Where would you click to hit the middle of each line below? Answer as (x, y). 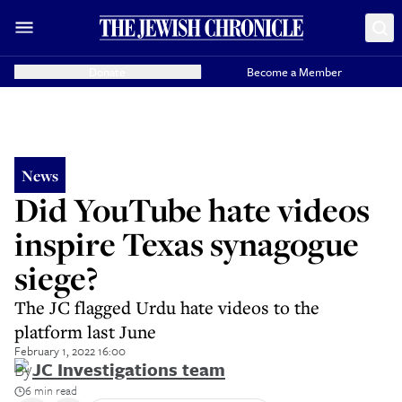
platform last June (85, 332)
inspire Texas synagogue (187, 244)
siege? (56, 278)
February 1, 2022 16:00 (70, 351)
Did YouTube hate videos (192, 210)
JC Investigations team (129, 369)
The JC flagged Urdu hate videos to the (167, 307)
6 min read (51, 390)
